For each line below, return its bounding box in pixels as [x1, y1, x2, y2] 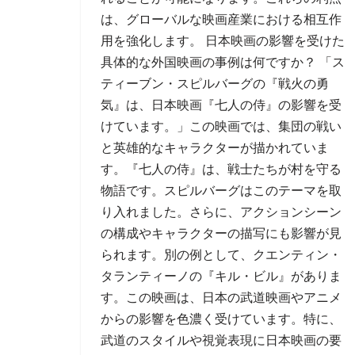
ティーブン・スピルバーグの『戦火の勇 [101, 77, 329, 90]
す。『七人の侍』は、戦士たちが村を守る [101, 162, 342, 176]
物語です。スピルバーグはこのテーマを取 [101, 184, 342, 197]
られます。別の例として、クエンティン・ [101, 248, 342, 261]
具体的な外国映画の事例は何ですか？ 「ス [101, 55, 345, 69]
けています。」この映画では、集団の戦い [101, 120, 342, 133]
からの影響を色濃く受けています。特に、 [101, 312, 342, 326]
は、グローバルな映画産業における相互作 [101, 13, 342, 26]
